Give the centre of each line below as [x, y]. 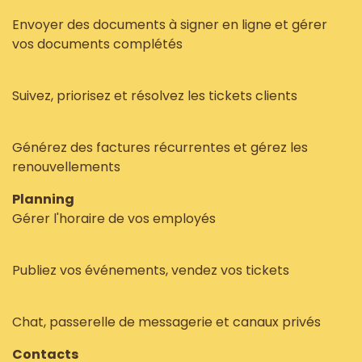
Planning [43, 199]
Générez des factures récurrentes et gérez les [160, 147]
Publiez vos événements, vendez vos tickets [151, 270]
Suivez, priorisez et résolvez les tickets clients [155, 96]
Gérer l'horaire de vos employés [114, 219]
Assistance [51, 76]
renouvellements [66, 167]
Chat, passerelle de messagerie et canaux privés [166, 322]
